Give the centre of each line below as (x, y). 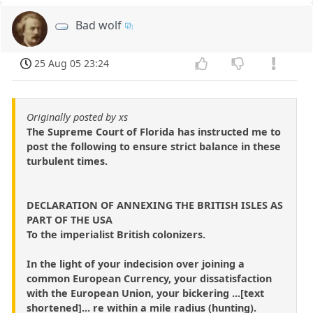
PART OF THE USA (70, 219)
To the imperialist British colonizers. (116, 234)
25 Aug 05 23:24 (72, 63)
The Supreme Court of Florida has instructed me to (154, 131)
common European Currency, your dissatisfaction (149, 278)
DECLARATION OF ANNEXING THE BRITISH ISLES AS (155, 205)
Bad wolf (99, 25)
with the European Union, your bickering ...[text (145, 293)
